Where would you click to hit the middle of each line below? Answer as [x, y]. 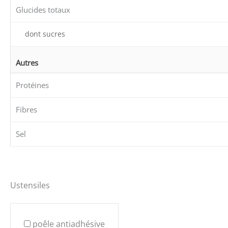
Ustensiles [30, 186]
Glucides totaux [43, 9]
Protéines [32, 85]
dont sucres [45, 34]
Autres [27, 62]
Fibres [26, 109]
